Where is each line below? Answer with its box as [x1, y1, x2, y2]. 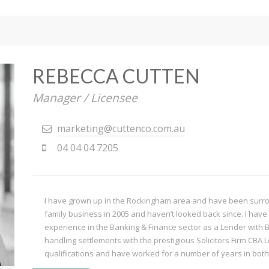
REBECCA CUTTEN [32, 64, 200, 88]
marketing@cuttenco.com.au [57, 121, 185, 135]
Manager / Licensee [32, 89, 138, 106]
